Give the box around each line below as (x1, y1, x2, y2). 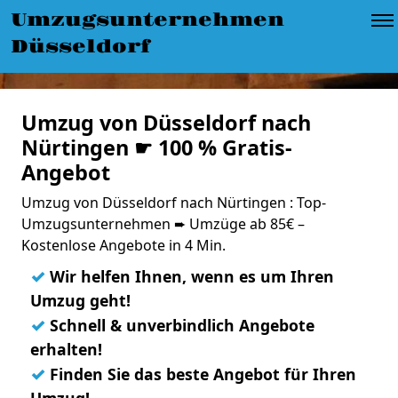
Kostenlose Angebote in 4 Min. (21, 235, 226, 255)
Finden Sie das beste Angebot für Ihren (45, 363, 356, 385)
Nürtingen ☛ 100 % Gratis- (21, 133, 292, 162)
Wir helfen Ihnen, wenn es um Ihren (45, 266, 334, 287)
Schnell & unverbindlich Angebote (45, 314, 314, 336)
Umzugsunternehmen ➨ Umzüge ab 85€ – (21, 214, 305, 234)
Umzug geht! (30, 290, 131, 311)
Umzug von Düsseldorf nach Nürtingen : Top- (21, 193, 326, 212)
